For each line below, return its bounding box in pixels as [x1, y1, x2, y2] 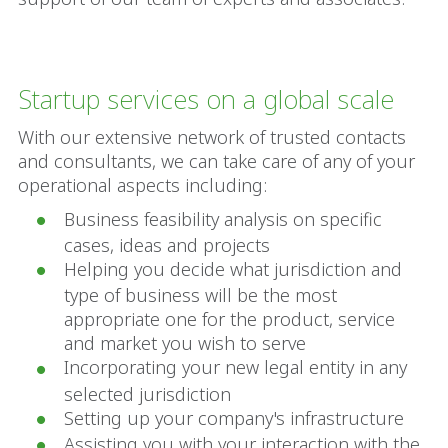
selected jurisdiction [64, 381, 231, 406]
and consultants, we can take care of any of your [18, 149, 415, 173]
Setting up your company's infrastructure [64, 405, 404, 430]
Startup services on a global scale [18, 81, 394, 117]
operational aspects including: [18, 173, 267, 197]
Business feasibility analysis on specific [64, 207, 382, 231]
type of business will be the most [64, 283, 337, 308]
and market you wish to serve [64, 331, 306, 356]
